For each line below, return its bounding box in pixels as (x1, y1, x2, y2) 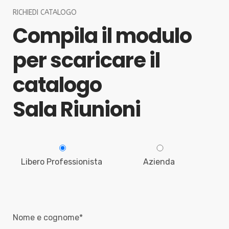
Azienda (143, 157, 175, 167)
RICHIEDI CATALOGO (13, 8, 77, 17)
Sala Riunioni (13, 95, 141, 124)
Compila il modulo (13, 21, 192, 50)
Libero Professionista (21, 157, 102, 167)
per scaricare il (13, 46, 160, 75)
